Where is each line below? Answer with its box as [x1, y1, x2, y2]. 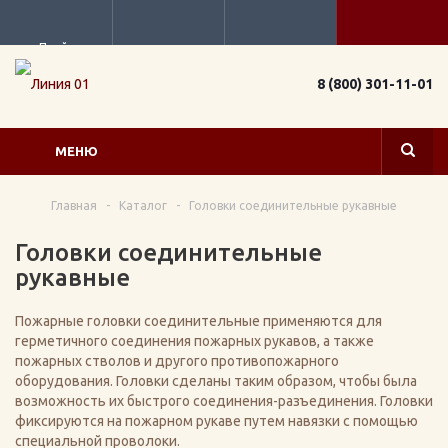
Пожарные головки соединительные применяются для [15, 313, 382, 329]
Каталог [119, 199, 167, 212]
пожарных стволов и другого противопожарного [15, 353, 339, 369]
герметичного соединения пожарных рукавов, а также [15, 333, 374, 349]
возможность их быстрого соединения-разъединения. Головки [15, 393, 433, 409]
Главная [51, 199, 97, 212]
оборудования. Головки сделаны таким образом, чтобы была [15, 373, 417, 389]
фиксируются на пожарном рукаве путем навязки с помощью [15, 413, 418, 429]
